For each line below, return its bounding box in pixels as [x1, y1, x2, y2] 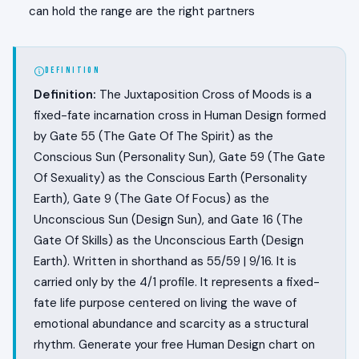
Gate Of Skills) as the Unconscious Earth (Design [34, 232, 304, 249]
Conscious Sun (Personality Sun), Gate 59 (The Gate [34, 149, 325, 166]
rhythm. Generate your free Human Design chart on [34, 337, 315, 353]
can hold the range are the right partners [29, 3, 255, 20]
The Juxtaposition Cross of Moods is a [96, 87, 312, 103]
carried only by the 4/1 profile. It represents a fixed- [34, 274, 320, 291]
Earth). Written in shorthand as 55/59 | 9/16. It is [34, 253, 296, 270]
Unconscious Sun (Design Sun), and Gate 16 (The [34, 212, 303, 228]
